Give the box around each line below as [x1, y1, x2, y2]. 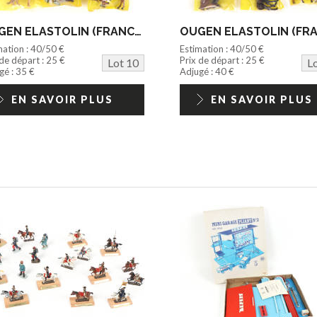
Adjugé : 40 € [179, 66, 234, 78]
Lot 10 [107, 56, 139, 70]
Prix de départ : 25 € [179, 54, 265, 67]
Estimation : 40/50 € [179, 43, 264, 55]
